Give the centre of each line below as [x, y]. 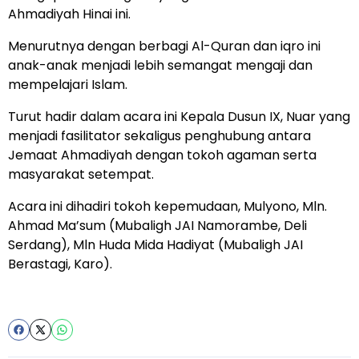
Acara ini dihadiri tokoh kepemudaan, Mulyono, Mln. [167, 207]
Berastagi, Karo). [60, 264]
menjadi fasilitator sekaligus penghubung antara [159, 136]
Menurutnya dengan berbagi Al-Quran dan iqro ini [164, 46]
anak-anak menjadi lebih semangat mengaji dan [160, 66]
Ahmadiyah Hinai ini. [69, 14]
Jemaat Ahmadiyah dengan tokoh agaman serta [162, 155]
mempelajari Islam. [68, 85]
